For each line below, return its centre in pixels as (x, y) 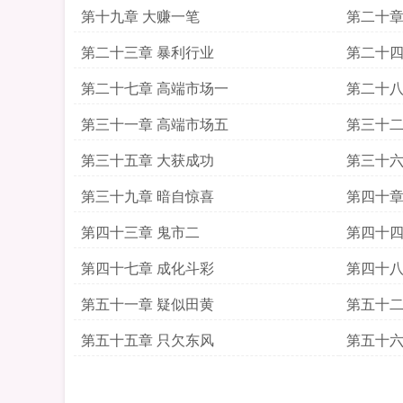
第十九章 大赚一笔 (140, 16)
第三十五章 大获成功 (148, 160)
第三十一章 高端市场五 (155, 124)
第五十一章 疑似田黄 (148, 304)
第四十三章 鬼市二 (140, 232)
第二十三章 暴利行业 (148, 52)
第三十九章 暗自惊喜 (148, 196)
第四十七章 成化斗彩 (148, 268)
